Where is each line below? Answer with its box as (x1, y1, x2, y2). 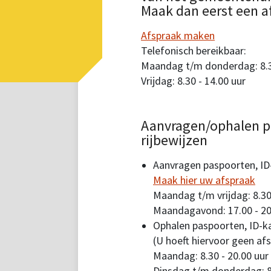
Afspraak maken (141, 28, 215, 43)
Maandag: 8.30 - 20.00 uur (153, 249, 269, 263)
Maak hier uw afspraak (153, 173, 255, 188)
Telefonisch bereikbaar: (141, 44, 246, 58)
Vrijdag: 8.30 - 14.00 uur (141, 74, 246, 88)
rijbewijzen (141, 131, 207, 150)
